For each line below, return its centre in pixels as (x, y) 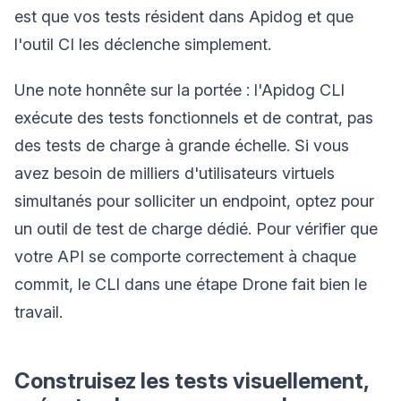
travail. (38, 311)
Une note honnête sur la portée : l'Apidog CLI (179, 90)
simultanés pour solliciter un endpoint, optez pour (194, 200)
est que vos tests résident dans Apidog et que (184, 16)
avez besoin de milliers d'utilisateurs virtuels (175, 173)
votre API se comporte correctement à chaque (185, 256)
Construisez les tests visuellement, (192, 380)
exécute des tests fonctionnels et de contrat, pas (194, 117)
